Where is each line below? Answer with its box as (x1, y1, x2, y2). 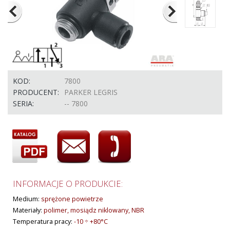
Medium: (13, 195, 41, 203)
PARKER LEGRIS (64, 87, 118, 97)
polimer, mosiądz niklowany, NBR (44, 206, 144, 215)
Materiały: (13, 206, 44, 215)
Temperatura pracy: (13, 217, 74, 226)
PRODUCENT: (13, 87, 59, 97)
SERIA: (13, 99, 34, 108)
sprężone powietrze (41, 195, 103, 203)
